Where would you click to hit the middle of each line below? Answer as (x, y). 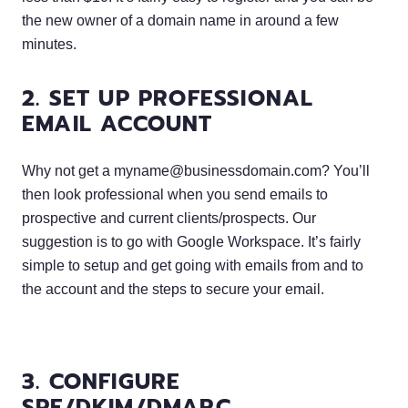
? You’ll (346, 170)
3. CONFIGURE (102, 381)
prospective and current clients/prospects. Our (169, 218)
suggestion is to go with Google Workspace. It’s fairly (191, 241)
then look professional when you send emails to (175, 194)
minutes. (49, 44)
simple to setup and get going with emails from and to (193, 265)
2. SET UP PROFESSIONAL (168, 98)
